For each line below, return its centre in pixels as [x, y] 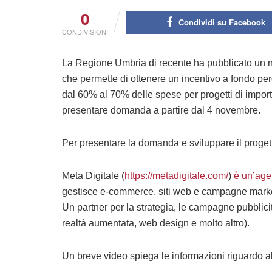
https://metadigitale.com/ [176, 175]
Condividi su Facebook [222, 22]
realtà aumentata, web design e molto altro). [156, 223]
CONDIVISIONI [85, 31]
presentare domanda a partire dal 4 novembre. [161, 110]
